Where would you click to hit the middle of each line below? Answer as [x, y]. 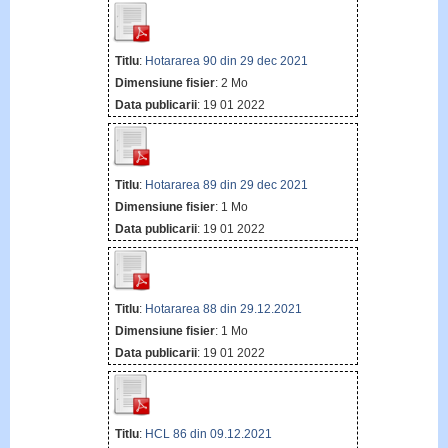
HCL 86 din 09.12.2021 [208, 433]
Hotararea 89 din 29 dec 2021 [226, 185]
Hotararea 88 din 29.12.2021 [223, 309]
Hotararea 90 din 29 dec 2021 [226, 61]
